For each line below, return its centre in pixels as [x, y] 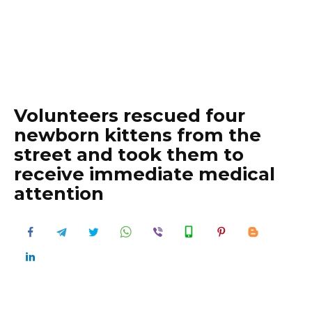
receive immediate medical [145, 174]
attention [59, 194]
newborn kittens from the [138, 135]
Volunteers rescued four [130, 116]
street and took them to [129, 155]
